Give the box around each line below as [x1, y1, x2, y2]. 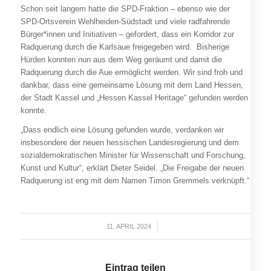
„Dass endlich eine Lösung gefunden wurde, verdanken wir [20, 125, 224, 135]
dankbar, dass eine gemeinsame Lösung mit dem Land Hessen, [20, 80, 243, 90]
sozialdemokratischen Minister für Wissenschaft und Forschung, [20, 151, 246, 160]
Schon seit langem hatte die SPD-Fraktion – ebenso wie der [20, 4, 230, 14]
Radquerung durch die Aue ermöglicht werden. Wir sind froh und [20, 68, 243, 77]
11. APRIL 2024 [106, 223, 152, 230]
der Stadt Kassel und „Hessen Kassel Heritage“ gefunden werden [20, 93, 248, 103]
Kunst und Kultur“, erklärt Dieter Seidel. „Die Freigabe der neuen [20, 163, 244, 173]
